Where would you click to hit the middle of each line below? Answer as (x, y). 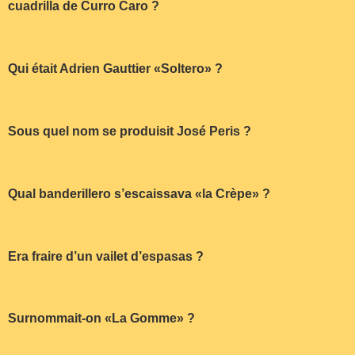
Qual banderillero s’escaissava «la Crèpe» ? (139, 193)
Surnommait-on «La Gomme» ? (101, 319)
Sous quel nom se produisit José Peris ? (130, 132)
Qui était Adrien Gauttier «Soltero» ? (115, 69)
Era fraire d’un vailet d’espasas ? (106, 256)
